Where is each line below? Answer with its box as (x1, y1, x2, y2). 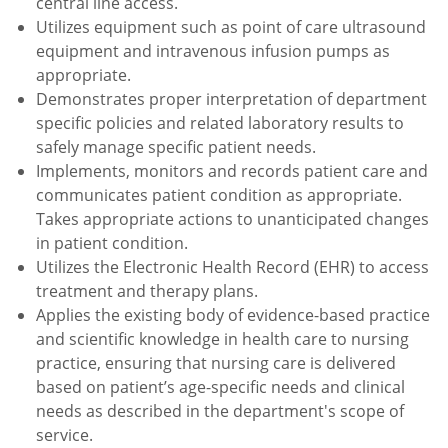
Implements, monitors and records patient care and (36, 159, 428, 182)
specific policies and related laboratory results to (36, 111, 404, 134)
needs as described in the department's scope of (36, 399, 404, 422)
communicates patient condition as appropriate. (36, 183, 402, 206)
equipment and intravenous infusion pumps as (36, 39, 390, 62)
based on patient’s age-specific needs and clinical (36, 375, 405, 398)
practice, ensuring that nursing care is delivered (36, 351, 396, 374)
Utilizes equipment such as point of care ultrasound (36, 15, 426, 38)
